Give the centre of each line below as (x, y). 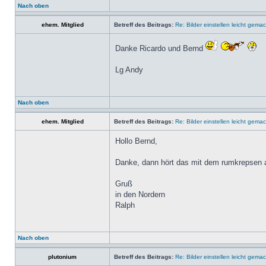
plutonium (62, 257)
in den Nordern (140, 194)
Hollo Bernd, (136, 141)
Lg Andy (129, 70)
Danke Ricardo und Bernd (160, 48)
